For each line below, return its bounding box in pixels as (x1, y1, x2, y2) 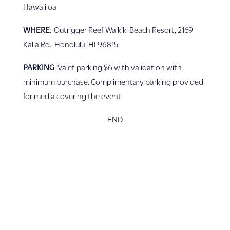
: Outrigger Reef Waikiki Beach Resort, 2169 (49, 25, 193, 34)
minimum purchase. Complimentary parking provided (23, 77, 203, 86)
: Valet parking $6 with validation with (54, 63, 182, 71)
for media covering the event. (23, 91, 123, 100)
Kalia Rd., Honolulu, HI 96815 (23, 40, 118, 48)
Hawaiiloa (23, 2, 56, 11)
